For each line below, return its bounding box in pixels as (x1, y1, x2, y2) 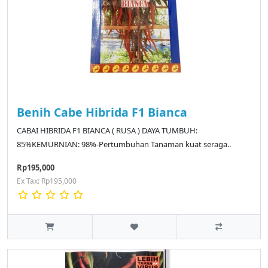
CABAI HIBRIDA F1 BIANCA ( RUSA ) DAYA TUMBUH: (17, 125, 197, 136)
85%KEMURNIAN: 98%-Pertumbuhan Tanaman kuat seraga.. (17, 139, 231, 150)
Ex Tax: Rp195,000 (17, 176, 77, 187)
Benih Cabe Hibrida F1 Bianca (17, 104, 187, 121)
